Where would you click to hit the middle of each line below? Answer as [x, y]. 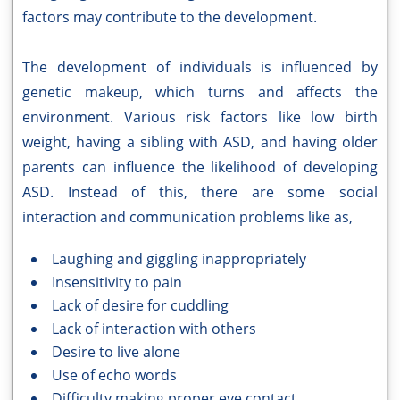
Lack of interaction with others [154, 329]
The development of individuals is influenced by [200, 67]
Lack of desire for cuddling [140, 306]
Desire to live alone [116, 352]
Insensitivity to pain [117, 283]
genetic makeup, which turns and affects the [200, 92]
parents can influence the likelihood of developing [200, 167]
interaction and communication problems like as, [187, 217]
